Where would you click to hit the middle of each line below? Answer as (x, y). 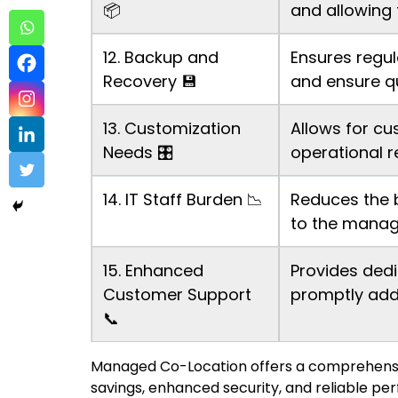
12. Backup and (161, 58)
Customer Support (177, 295)
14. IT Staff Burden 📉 (183, 200)
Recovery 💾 (150, 82)
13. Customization (172, 129)
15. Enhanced (153, 271)
